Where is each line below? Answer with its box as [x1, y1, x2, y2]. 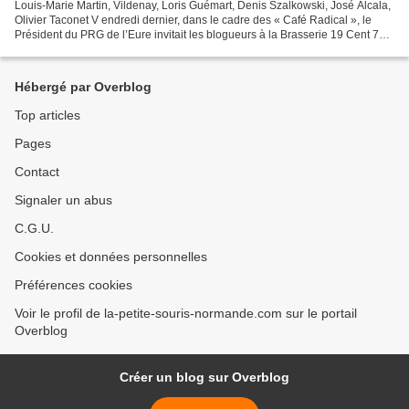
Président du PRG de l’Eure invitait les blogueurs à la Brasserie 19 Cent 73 [15, 28, 385, 42]
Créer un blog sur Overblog [120, 370, 289, 385]
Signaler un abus [15, 193, 112, 208]
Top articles [15, 108, 80, 123]
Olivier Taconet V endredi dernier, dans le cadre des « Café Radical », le [15, 14, 372, 27]
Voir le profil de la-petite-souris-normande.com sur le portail [15, 306, 357, 321]
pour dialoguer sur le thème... [15, 43, 160, 57]
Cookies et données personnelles [15, 249, 207, 265]
